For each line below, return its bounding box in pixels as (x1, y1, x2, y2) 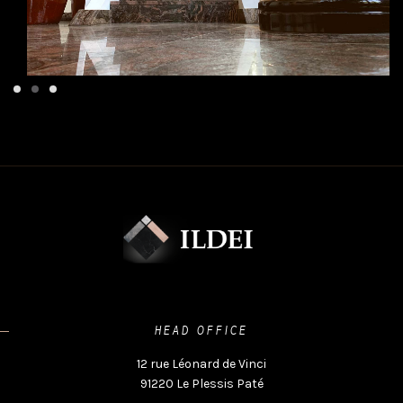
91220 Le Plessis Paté (139, 376, 264, 392)
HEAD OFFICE (154, 323, 249, 338)
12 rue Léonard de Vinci (137, 356, 266, 372)
